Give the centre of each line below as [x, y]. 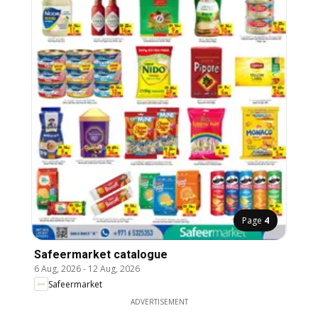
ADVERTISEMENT [159, 302]
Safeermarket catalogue [101, 255]
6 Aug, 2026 [57, 269]
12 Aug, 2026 [114, 269]
